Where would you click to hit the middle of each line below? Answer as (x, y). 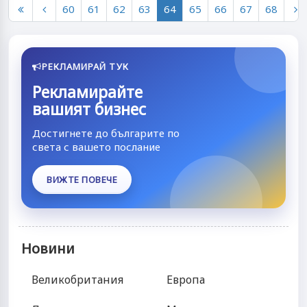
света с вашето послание (96, 147)
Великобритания (77, 280)
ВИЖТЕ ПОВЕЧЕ (82, 179)
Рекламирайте (87, 92)
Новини (48, 249)
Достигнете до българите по (106, 133)
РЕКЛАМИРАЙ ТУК (85, 67)
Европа (186, 280)
